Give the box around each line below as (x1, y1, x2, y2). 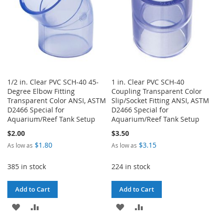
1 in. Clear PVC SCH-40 (111, 77, 185, 87)
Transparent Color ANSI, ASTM (7, 95, 106, 105)
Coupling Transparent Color (111, 86, 202, 96)
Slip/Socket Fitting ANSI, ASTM (111, 95, 210, 105)
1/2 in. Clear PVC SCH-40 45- (7, 77, 99, 87)
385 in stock (7, 161, 46, 171)
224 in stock (111, 161, 151, 171)
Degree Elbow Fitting (7, 86, 75, 96)
